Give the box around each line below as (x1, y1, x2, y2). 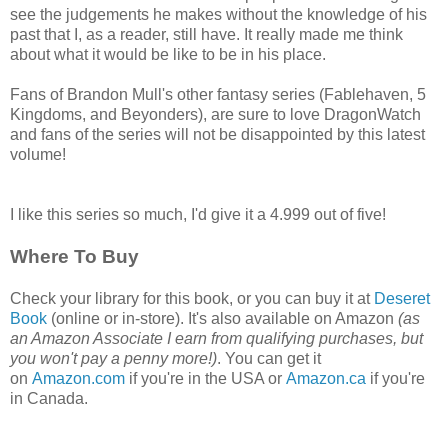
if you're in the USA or (125, 370, 286, 388)
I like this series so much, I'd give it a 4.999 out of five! (10, 206, 386, 224)
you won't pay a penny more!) (10, 350, 217, 368)
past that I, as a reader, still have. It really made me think (10, 26, 403, 44)
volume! (10, 146, 66, 164)
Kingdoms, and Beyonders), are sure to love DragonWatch (10, 106, 421, 124)
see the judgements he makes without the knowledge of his (10, 6, 427, 24)
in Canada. (10, 390, 88, 408)
